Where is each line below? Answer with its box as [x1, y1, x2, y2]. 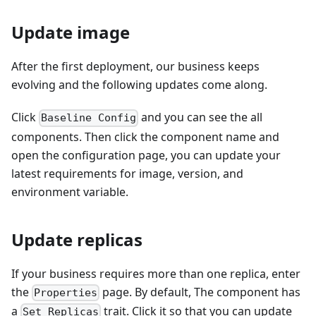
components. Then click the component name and [11, 128, 279, 145]
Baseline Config [41, 111, 137, 125]
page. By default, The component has [99, 284, 301, 300]
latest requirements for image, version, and [11, 165, 243, 181]
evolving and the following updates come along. [11, 77, 267, 93]
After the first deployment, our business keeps [11, 59, 260, 75]
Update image [11, 20, 130, 44]
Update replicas [11, 227, 142, 251]
